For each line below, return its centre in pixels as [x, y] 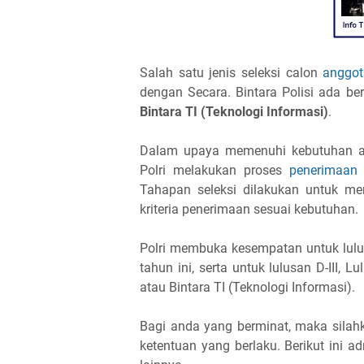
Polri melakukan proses [215, 170]
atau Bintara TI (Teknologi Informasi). [247, 287]
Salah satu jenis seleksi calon [232, 72]
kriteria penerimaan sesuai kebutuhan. [249, 209]
